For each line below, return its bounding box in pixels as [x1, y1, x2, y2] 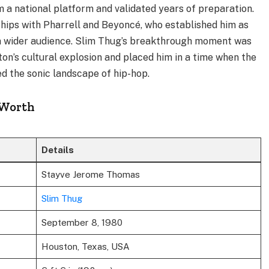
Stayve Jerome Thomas [41, 169, 140, 180]
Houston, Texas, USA [41, 241, 130, 252]
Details [41, 144, 74, 155]
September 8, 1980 [41, 217, 122, 228]
